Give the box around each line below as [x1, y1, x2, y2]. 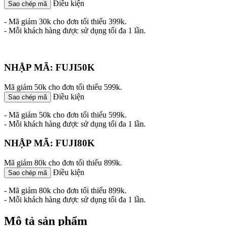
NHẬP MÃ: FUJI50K [4, 62, 95, 73]
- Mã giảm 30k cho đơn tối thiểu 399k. [4, 17, 127, 26]
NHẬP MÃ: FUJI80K [4, 138, 95, 149]
